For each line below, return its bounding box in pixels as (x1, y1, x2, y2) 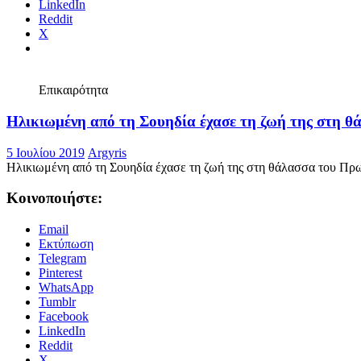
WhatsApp (39, 294, 93, 309)
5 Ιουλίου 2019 (6, 160, 85, 174)
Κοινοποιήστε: (6, 203, 102, 221)
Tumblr (39, 309, 76, 323)
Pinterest (39, 280, 82, 294)
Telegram (39, 265, 86, 280)
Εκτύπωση (39, 251, 93, 265)
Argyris (88, 160, 127, 174)
